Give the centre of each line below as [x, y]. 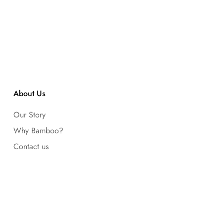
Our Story [29, 114]
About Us [29, 93]
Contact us [31, 146]
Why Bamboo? [38, 130]
